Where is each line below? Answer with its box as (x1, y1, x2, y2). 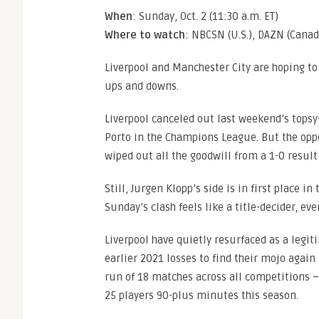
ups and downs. (105, 80, 179, 93)
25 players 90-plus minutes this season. (105, 289, 298, 303)
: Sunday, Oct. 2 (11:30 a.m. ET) (132, 10, 278, 23)
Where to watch (105, 28, 185, 42)
